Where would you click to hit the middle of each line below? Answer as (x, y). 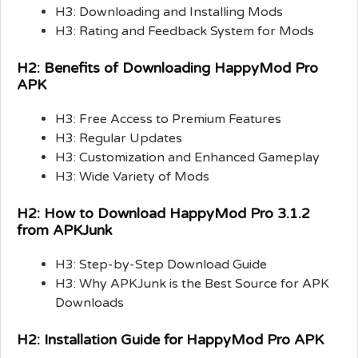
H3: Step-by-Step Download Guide (161, 264)
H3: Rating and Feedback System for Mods (185, 31)
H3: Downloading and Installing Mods (169, 12)
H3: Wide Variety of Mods (132, 176)
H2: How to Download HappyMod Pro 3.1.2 (163, 213)
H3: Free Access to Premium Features (168, 119)
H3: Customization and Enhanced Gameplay (187, 157)
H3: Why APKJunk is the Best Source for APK (192, 283)
